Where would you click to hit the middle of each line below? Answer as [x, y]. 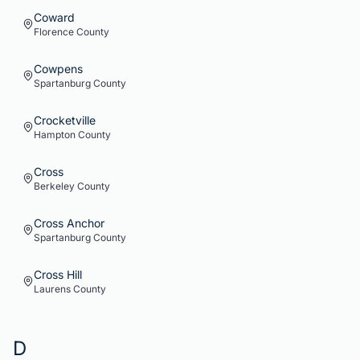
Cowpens [58, 69]
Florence [54, 32]
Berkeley [54, 186]
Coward [54, 17]
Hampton [55, 135]
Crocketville [65, 120]
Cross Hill [58, 274]
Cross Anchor [69, 223]
